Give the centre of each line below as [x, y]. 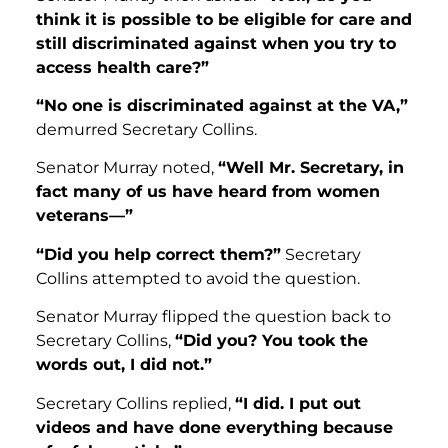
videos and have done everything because [214, 427]
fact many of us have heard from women [208, 192]
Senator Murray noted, [127, 168]
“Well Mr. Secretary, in [311, 168]
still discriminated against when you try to [216, 43]
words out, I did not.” [124, 365]
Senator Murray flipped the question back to [213, 317]
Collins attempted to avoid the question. [198, 278]
